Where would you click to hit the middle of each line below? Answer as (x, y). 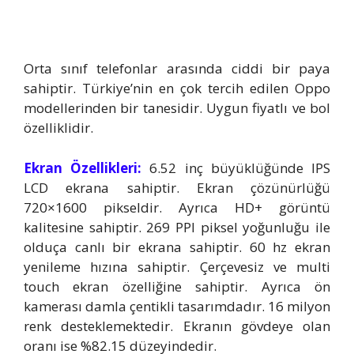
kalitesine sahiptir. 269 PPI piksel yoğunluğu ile (177, 227)
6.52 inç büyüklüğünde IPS (236, 168)
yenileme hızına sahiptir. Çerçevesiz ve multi (177, 266)
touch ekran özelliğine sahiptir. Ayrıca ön (177, 286)
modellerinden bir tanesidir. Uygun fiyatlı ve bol (177, 108)
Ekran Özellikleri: (83, 168)
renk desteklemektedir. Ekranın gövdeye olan (177, 326)
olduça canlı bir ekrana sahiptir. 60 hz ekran (177, 247)
